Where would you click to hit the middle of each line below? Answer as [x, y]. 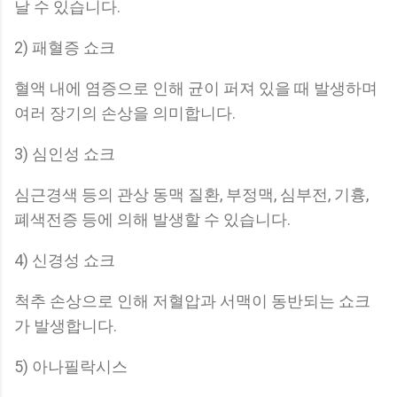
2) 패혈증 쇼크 [65, 48]
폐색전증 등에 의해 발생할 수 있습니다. [152, 220]
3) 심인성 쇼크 [65, 154]
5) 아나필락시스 [71, 367]
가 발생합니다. [66, 326]
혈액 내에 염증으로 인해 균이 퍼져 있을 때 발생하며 [196, 89]
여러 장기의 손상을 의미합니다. [125, 113]
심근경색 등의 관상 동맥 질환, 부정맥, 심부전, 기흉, [191, 195]
